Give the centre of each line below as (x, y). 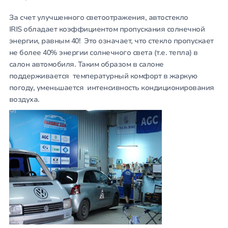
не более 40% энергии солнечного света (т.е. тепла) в (103, 53)
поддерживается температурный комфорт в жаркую (103, 76)
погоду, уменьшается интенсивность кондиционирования (111, 88)
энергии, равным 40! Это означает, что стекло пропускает (111, 41)
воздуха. (24, 100)
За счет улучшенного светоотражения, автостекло (98, 18)
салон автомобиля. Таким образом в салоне (86, 65)
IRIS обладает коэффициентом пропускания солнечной (107, 30)
